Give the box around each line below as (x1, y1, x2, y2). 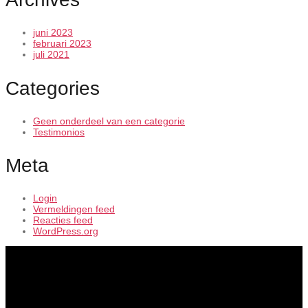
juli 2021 (33, 49, 69, 60)
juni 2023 (33, 27, 73, 38)
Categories (5, 77, 100, 99)
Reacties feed (33, 214, 93, 226)
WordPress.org (33, 225, 98, 237)
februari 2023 (33, 38, 91, 49)
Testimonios (33, 126, 85, 137)
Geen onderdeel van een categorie (33, 115, 185, 126)
